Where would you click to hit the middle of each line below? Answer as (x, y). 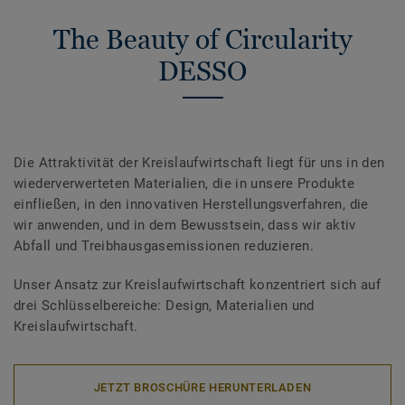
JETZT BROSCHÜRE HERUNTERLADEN (202, 387)
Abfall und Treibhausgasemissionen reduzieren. (164, 246)
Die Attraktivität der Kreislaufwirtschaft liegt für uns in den (199, 163)
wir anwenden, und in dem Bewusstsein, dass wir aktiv (185, 226)
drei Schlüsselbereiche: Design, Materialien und (164, 306)
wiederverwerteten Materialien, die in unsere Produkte (184, 184)
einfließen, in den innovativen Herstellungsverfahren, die (191, 205)
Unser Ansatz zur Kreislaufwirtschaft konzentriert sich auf (198, 285)
